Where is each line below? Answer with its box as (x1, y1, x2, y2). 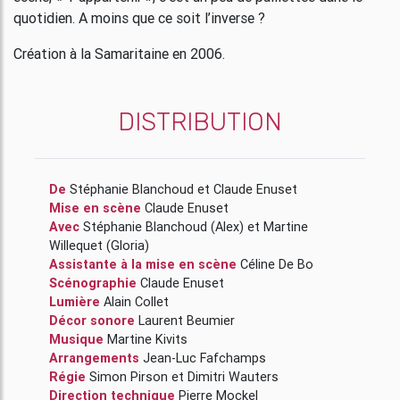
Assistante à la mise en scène (49, 255, 240, 272)
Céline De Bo (240, 255, 313, 272)
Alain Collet (104, 293, 169, 310)
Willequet (49, 237, 103, 254)
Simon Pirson (89, 368, 168, 385)
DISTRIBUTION (118, 106, 282, 137)
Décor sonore (49, 312, 138, 329)
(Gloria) (106, 237, 149, 254)
